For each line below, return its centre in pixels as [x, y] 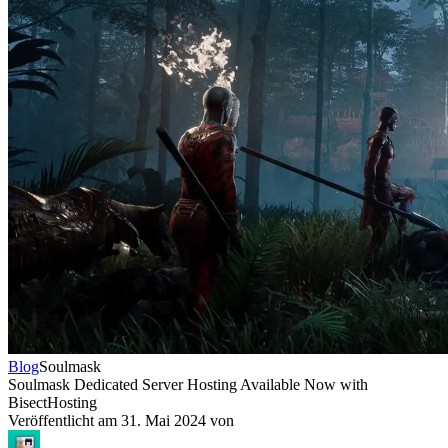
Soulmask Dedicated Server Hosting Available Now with [188, 384]
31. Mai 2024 [163, 420]
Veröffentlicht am [64, 420]
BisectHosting [52, 402]
